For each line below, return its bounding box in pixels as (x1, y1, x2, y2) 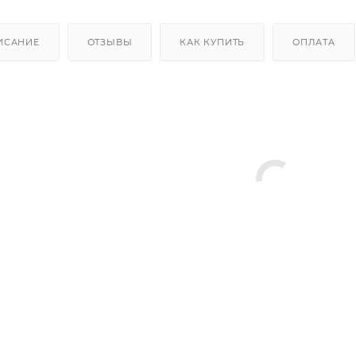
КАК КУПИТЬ (180, 36, 246, 48)
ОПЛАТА (292, 36, 335, 48)
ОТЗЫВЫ (87, 36, 133, 48)
